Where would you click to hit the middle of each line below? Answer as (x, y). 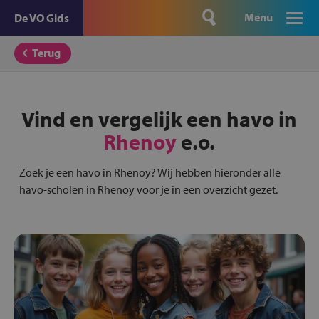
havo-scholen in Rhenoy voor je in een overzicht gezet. (148, 189)
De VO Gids (42, 18)
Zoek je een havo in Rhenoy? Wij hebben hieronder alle (150, 172)
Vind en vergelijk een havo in (159, 119)
